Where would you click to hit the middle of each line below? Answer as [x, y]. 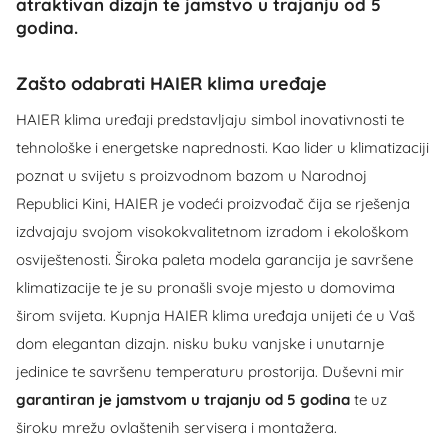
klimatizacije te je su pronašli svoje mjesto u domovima [205, 287]
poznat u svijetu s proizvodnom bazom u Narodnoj [191, 175]
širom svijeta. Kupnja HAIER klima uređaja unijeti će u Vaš [215, 315]
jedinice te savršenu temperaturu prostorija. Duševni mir [210, 371]
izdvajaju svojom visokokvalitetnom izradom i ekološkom [212, 231]
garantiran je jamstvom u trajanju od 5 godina [185, 399]
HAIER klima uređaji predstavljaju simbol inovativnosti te [210, 119]
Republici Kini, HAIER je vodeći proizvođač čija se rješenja [213, 203]
